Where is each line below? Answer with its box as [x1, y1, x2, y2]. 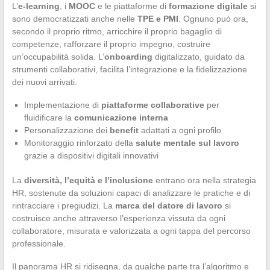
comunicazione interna [74, 113, 168, 123]
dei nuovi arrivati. [11, 77, 77, 87]
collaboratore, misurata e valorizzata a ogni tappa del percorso [11, 226, 251, 236]
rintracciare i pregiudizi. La [11, 201, 115, 211]
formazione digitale [168, 1, 248, 11]
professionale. [11, 239, 66, 249]
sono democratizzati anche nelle [11, 14, 137, 24]
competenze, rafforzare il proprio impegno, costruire [11, 39, 210, 49]
